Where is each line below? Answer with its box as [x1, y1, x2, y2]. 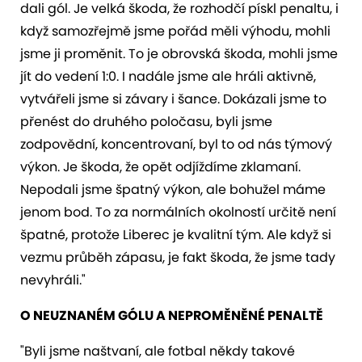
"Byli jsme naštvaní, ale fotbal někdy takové [20, 341, 295, 360]
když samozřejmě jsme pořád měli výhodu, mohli [20, 21, 330, 40]
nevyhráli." [20, 270, 86, 289]
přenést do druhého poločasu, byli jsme [20, 112, 272, 131]
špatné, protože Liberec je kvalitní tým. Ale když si [20, 225, 331, 244]
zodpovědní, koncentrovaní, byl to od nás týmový [20, 134, 332, 154]
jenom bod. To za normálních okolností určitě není [20, 202, 336, 221]
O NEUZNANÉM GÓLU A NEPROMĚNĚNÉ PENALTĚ [20, 305, 323, 325]
